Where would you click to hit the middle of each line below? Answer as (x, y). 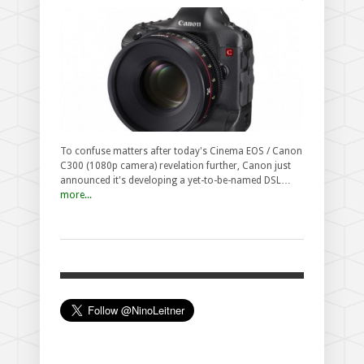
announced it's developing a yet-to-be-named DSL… (175, 180)
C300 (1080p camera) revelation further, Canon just (175, 165)
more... (76, 195)
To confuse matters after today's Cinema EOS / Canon (181, 151)
